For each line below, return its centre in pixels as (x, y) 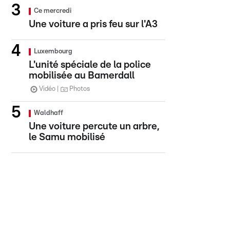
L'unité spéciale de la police (90, 65)
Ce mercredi (53, 11)
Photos (80, 89)
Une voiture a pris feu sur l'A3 (93, 24)
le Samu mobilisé (67, 137)
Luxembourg (53, 52)
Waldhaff (49, 113)
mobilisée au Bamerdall (82, 76)
